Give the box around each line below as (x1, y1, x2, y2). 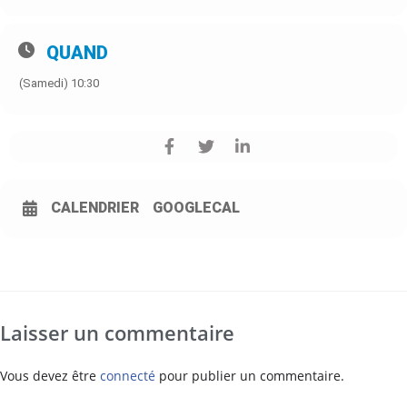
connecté (100, 366, 155, 384)
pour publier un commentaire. (155, 366, 344, 384)
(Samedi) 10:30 (19, 75, 99, 90)
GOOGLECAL (153, 198, 240, 216)
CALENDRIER (51, 198, 139, 216)
